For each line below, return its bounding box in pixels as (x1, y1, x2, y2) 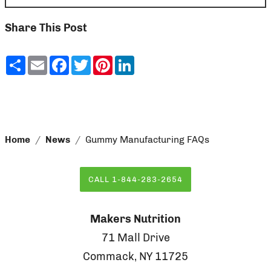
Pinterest (113, 53, 160, 67)
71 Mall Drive (101, 230, 170, 244)
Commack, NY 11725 (83, 249, 188, 263)
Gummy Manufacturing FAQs (85, 134, 209, 145)
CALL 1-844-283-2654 (88, 174, 183, 184)
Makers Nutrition (90, 212, 181, 226)
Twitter (91, 53, 127, 67)
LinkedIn (134, 53, 180, 67)
